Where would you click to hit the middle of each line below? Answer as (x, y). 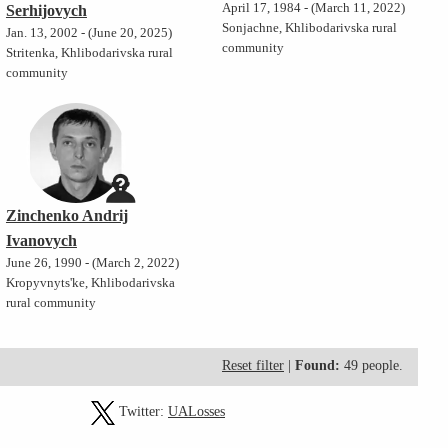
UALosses (196, 412)
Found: (317, 366)
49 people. (371, 366)
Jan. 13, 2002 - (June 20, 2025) (88, 33)
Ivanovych (41, 241)
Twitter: (141, 412)
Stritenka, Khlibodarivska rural (89, 53)
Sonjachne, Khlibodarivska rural (309, 28)
